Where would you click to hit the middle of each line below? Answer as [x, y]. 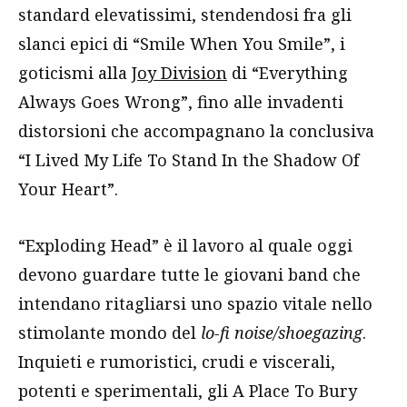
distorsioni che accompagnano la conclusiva [196, 131]
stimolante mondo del [109, 333]
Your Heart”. [68, 189]
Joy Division [179, 73]
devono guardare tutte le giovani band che [189, 274]
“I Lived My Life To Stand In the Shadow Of [189, 160]
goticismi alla [75, 73]
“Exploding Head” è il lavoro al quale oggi [185, 245]
